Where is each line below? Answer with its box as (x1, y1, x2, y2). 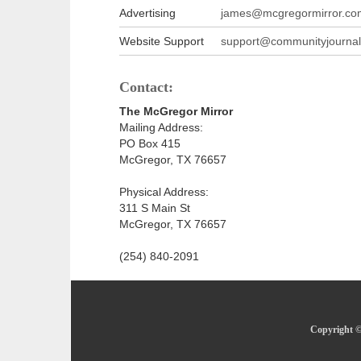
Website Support (119, 35, 204, 48)
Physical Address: (119, 185, 209, 199)
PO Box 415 (119, 137, 180, 151)
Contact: (119, 79, 173, 96)
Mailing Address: (119, 121, 203, 135)
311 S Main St (119, 201, 190, 215)
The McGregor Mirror (119, 105, 233, 118)
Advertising (119, 6, 176, 20)
